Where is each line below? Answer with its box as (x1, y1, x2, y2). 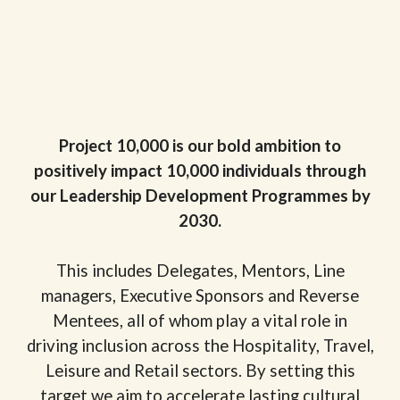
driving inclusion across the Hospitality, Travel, (26, 336, 374, 356)
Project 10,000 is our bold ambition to (59, 136, 341, 156)
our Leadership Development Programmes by (29, 186, 371, 206)
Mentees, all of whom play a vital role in (53, 311, 347, 331)
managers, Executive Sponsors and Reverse (41, 286, 359, 306)
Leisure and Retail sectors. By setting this (45, 361, 355, 381)
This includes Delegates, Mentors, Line (55, 261, 345, 281)
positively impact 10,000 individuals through (34, 161, 366, 181)
